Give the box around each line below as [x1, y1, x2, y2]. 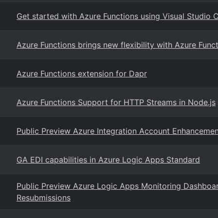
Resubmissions [17, 193, 71, 202]
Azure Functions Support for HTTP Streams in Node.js [17, 97, 216, 107]
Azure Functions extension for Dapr [17, 69, 147, 78]
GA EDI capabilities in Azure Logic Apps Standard [17, 155, 200, 164]
